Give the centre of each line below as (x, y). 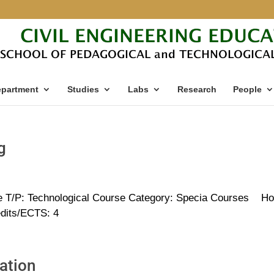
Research (197, 89)
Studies (83, 89)
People (247, 89)
